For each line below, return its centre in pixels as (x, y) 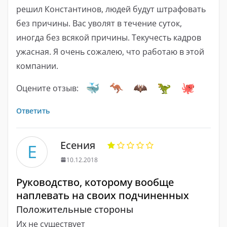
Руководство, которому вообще (95, 182)
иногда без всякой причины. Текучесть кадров (109, 37)
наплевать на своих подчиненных (103, 195)
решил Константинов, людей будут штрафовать (111, 9)
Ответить (33, 110)
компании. (37, 66)
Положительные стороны (75, 209)
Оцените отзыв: (47, 88)
